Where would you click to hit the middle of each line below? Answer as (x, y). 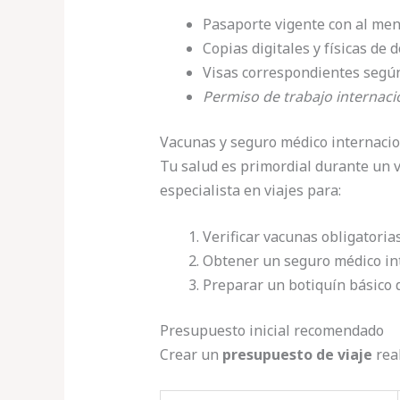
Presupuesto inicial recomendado (271, 331)
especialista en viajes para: (250, 190)
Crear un (191, 355)
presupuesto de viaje (297, 355)
